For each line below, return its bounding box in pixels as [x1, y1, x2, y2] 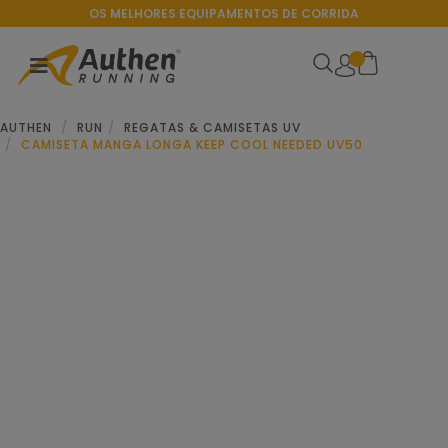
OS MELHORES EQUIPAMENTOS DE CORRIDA [89, 5, 359, 22]
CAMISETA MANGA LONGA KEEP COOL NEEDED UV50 [21, 136, 363, 153]
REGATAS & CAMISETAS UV [124, 119, 301, 136]
